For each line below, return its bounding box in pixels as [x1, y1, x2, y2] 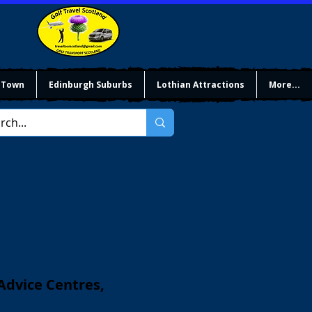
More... [269, 79, 300, 91]
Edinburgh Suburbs [49, 79, 132, 91]
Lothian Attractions [157, 79, 244, 91]
